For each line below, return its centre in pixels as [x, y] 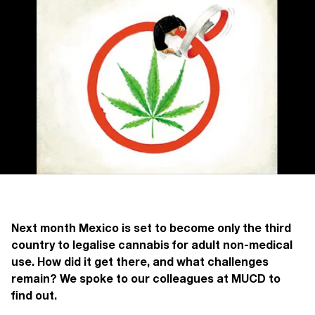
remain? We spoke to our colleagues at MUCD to [146, 278]
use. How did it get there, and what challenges [140, 262]
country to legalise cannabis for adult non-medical [152, 245]
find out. [34, 295]
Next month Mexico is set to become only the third [151, 228]
